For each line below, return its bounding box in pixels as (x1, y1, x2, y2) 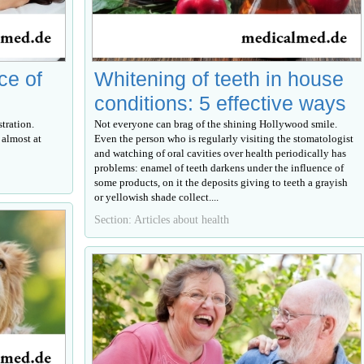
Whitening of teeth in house (94, 67, 344, 90)
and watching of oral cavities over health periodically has (94, 146, 347, 159)
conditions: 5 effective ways (94, 91, 347, 115)
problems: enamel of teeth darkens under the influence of (94, 161, 344, 174)
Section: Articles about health (94, 212, 230, 226)
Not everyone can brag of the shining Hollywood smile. (94, 117, 338, 130)
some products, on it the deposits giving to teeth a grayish (94, 175, 349, 188)
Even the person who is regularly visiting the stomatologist (94, 132, 354, 145)
